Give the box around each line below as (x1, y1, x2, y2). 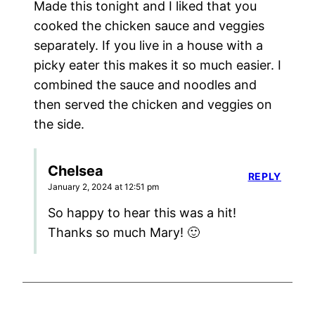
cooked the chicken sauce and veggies (34, 18, 264, 34)
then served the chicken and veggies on (34, 97, 272, 112)
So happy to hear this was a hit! (48, 205, 236, 221)
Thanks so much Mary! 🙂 (48, 225, 200, 240)
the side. (34, 117, 84, 132)
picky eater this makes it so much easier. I (34, 58, 281, 73)
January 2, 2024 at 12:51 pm (48, 181, 159, 193)
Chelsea (48, 162, 103, 180)
